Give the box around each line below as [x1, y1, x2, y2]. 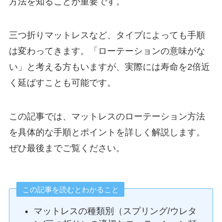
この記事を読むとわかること [22, 185, 119, 194]
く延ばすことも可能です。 [8, 77, 116, 88]
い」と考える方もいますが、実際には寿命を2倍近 [8, 61, 210, 72]
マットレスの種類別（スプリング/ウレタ [34, 206, 197, 216]
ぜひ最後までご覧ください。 [8, 143, 125, 153]
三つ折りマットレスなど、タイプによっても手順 [8, 30, 205, 40]
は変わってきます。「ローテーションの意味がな [8, 46, 205, 56]
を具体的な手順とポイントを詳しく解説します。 [8, 127, 205, 137]
